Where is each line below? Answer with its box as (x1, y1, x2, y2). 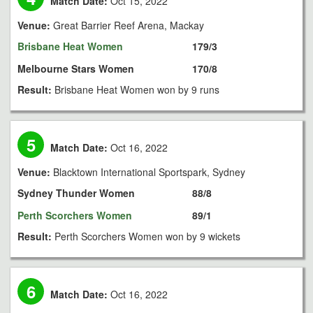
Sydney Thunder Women (17, 186, 135, 200)
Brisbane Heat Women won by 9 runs (54, 82, 219, 96)
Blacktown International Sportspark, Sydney (53, 165, 245, 179)
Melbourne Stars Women (17, 61, 134, 75)
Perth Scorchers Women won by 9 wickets (54, 229, 240, 243)
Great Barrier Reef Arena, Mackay (53, 18, 204, 32)
